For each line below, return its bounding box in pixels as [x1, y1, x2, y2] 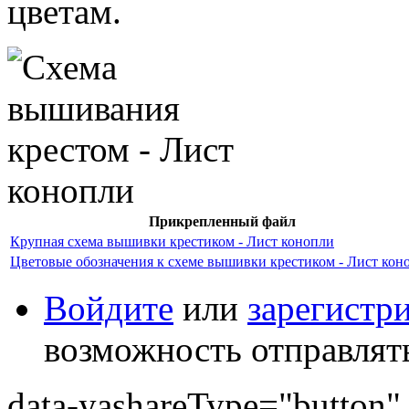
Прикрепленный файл [149, 213, 296, 229]
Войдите [44, 288, 173, 328]
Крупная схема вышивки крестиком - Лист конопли [10, 233, 334, 249]
